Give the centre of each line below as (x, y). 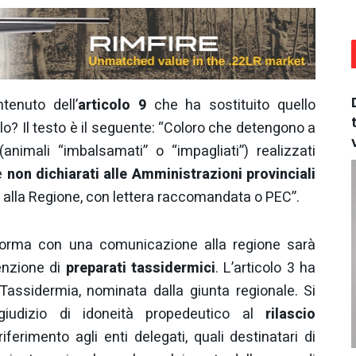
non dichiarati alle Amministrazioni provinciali (161, 174)
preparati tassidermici (141, 269)
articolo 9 (112, 105)
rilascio (291, 315)
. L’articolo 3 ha (266, 269)
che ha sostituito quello (231, 105)
